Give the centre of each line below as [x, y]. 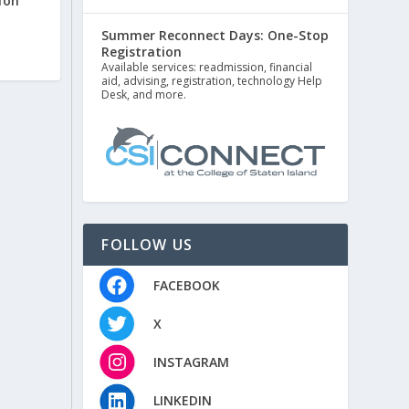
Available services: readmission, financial [207, 68]
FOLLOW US [147, 245]
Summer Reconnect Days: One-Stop [215, 36]
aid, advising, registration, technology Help [212, 81]
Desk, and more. [144, 95]
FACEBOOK [186, 285]
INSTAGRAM [191, 362]
